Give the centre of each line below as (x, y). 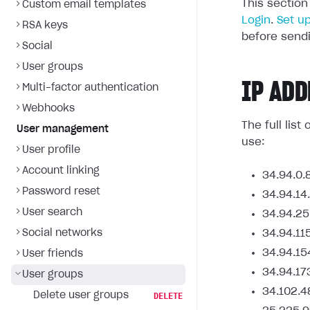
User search (52, 212)
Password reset (61, 192)
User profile (51, 150)
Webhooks (48, 109)
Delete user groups (81, 295)
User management (63, 129)
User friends (53, 254)
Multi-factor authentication (90, 88)
